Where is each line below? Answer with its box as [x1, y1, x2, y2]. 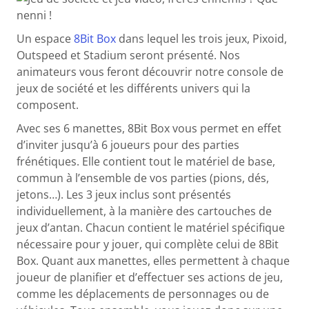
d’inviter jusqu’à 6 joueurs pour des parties [17, 137, 240, 152]
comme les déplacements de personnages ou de [17, 286, 270, 301]
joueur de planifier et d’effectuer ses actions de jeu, [17, 270, 283, 285]
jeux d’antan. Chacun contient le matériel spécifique [17, 220, 286, 235]
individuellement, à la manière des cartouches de [17, 203, 272, 219]
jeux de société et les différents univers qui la [17, 81, 251, 96]
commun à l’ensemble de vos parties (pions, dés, [17, 170, 270, 186]
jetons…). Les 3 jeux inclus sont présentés [17, 187, 232, 202]
